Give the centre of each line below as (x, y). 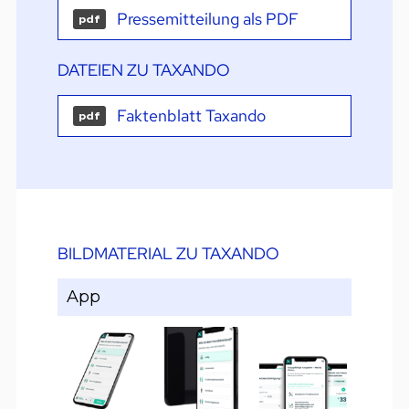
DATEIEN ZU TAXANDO (143, 70)
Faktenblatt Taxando (191, 116)
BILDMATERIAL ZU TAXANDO (168, 254)
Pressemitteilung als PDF (207, 19)
